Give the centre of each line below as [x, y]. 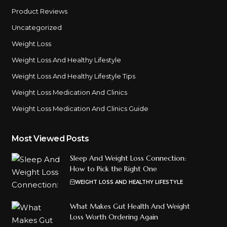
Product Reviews [39, 11]
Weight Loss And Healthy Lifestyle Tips [73, 76]
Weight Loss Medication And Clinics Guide [80, 108]
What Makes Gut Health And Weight [130, 206]
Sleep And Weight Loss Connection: [128, 158]
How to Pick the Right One [113, 168]
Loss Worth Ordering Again [114, 217]
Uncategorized [36, 27]
